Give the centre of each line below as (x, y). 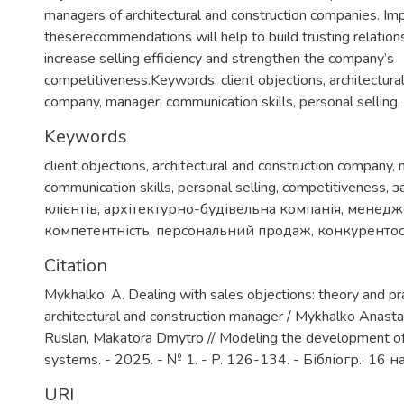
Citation (76, 266)
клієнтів (71, 209)
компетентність (97, 231)
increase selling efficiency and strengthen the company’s (219, 59)
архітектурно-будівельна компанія (222, 209)
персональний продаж (234, 231)
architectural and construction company (272, 166)
